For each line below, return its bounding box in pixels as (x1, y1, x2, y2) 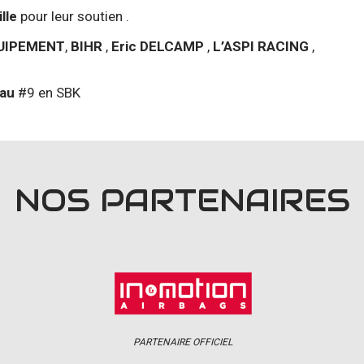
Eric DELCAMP (111, 37, 207, 54)
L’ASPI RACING (213, 37, 309, 54)
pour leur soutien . (17, 7, 129, 24)
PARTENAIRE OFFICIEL (133, 336, 232, 348)
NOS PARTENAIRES (14, 180, 350, 220)
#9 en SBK (15, 84, 80, 101)
